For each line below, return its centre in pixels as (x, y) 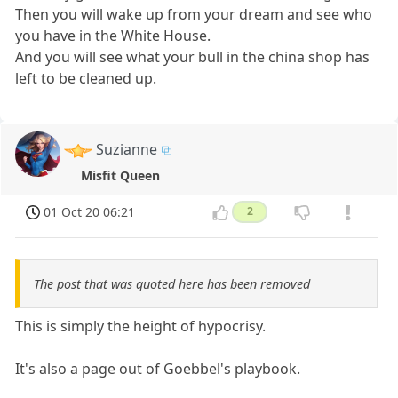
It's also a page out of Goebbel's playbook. (158, 368)
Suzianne (127, 150)
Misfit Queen (120, 176)
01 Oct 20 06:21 (90, 212)
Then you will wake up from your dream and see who (194, 15)
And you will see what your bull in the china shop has (193, 57)
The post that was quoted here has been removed (172, 283)
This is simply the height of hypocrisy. (141, 326)
